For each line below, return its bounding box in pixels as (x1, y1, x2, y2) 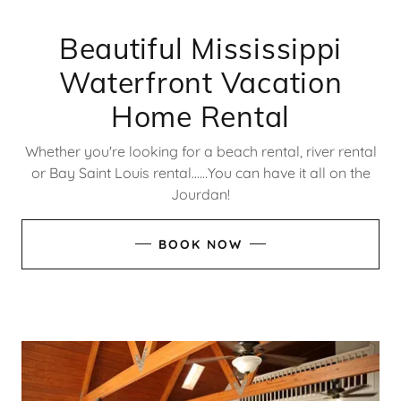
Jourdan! (171, 184, 230, 203)
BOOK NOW (158, 235, 243, 252)
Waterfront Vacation (58, 64, 343, 100)
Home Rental (110, 98, 291, 134)
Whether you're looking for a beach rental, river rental (24, 141, 377, 160)
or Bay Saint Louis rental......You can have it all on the (30, 163, 371, 182)
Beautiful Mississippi (58, 30, 343, 66)
